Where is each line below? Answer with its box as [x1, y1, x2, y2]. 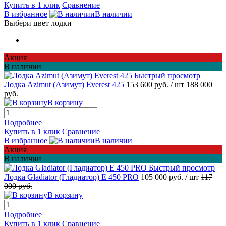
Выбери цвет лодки [4, 19, 72, 28]
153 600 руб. [126, 80, 171, 89]
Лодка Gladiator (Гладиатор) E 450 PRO [4, 173, 139, 182]
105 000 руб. [141, 173, 185, 182]
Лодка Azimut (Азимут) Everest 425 [4, 80, 124, 89]
